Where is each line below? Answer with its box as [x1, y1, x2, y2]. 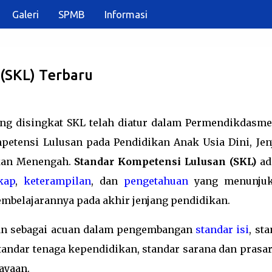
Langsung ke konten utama [76, 10, 195, 21]
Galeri [12, 8, 39, 20]
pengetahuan [123, 175, 188, 187]
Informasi [104, 8, 148, 20]
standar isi [195, 223, 250, 236]
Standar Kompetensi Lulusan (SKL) [74, 155, 256, 168]
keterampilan [23, 175, 91, 187]
